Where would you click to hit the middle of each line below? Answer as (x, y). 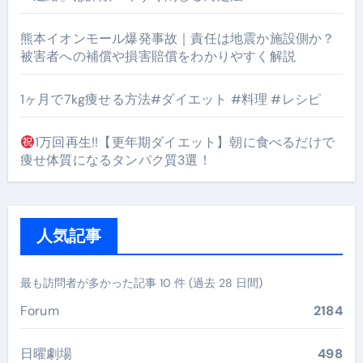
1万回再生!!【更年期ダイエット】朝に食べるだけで (184, 142)
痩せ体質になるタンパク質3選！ (115, 160)
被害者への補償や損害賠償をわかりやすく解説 (158, 56)
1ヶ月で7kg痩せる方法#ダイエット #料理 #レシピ (171, 99)
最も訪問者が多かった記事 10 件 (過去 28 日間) (141, 283)
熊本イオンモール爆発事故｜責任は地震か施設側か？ (177, 38)
